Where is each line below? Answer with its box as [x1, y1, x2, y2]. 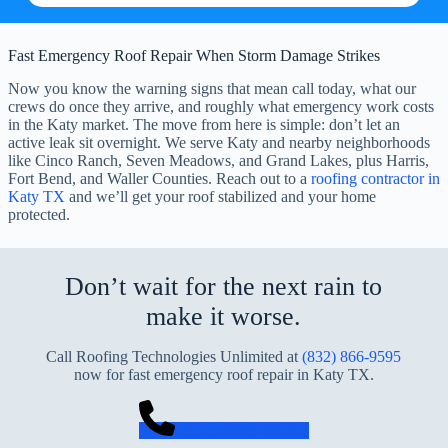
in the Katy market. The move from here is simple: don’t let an [8, 115, 400, 133]
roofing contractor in [311, 169, 440, 187]
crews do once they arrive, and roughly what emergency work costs [8, 97, 434, 115]
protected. [8, 205, 70, 223]
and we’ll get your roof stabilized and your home [65, 187, 376, 205]
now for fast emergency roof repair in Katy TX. [73, 365, 374, 383]
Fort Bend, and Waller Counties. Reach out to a [8, 169, 311, 187]
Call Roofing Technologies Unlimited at [46, 347, 303, 365]
